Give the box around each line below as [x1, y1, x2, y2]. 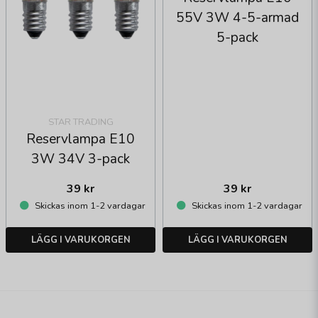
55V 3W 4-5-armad [176, 8, 299, 27]
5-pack [216, 28, 258, 47]
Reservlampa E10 [26, 129, 135, 148]
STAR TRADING [48, 115, 114, 128]
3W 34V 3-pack [31, 149, 130, 168]
